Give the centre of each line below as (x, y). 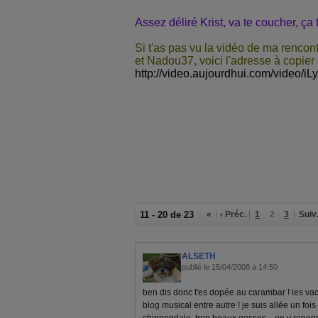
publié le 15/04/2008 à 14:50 (230, 267)
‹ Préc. (234, 214)
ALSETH (199, 256)
